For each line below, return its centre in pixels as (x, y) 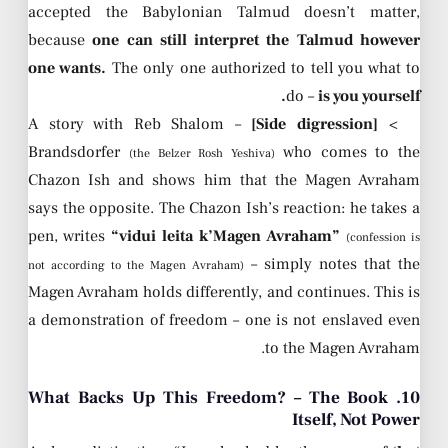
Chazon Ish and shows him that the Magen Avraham (224, 180)
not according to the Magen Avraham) (136, 266)
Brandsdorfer (78, 152)
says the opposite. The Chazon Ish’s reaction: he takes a (224, 208)
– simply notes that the (331, 264)
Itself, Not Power (355, 420)
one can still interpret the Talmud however (256, 40)
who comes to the (347, 152)
